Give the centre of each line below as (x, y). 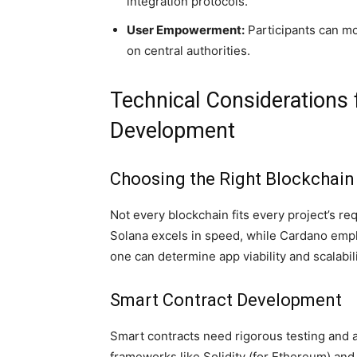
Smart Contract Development (226, 300)
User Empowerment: (186, 30)
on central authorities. (188, 51)
